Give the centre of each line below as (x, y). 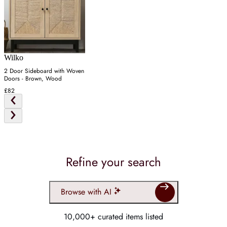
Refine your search (113, 162)
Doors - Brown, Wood (33, 79)
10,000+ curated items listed (113, 216)
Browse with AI (86, 192)
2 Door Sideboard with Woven (44, 71)
